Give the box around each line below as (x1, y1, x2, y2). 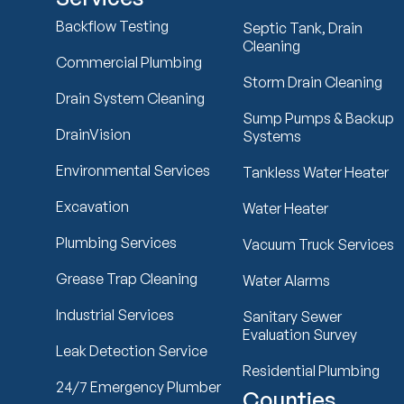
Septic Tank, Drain (243, 18, 363, 37)
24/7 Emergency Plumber (56, 377, 221, 396)
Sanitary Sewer (243, 307, 343, 326)
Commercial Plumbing (56, 52, 202, 71)
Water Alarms (243, 271, 331, 289)
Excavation (56, 197, 129, 216)
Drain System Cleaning (56, 88, 205, 107)
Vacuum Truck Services (243, 234, 395, 253)
